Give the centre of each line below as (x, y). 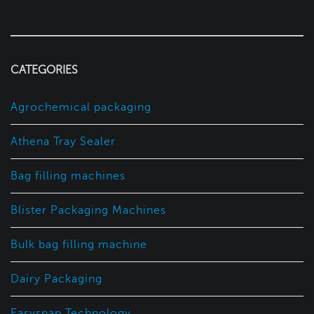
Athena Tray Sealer (63, 141)
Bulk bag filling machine (79, 244)
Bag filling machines (68, 176)
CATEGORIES (44, 70)
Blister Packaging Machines (88, 210)
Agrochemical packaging (81, 107)
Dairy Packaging (56, 279)
